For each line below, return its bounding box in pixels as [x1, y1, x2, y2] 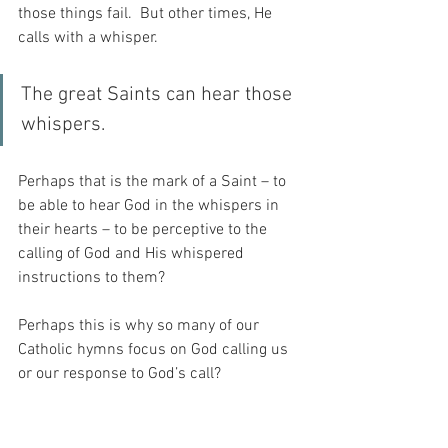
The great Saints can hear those [21, 82, 297, 107]
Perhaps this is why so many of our [18, 315, 263, 336]
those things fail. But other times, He [18, 3, 276, 24]
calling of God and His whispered [18, 243, 248, 264]
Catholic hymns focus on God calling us [18, 339, 292, 360]
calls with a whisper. [18, 27, 158, 48]
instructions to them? [18, 267, 165, 288]
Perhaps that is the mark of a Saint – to [18, 171, 290, 192]
